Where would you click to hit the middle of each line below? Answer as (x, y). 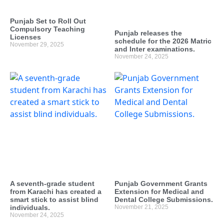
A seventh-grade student (52, 184)
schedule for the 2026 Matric (163, 41)
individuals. (30, 208)
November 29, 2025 (37, 44)
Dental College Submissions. (164, 200)
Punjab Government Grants (161, 184)
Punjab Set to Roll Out (48, 21)
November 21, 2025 (141, 207)
